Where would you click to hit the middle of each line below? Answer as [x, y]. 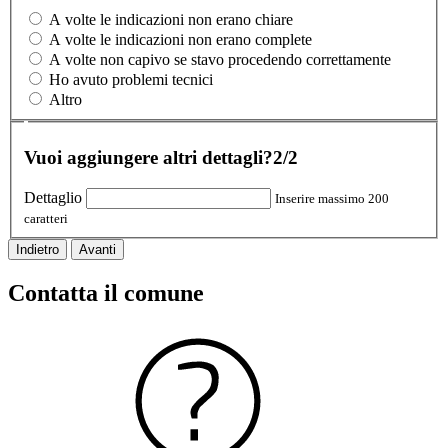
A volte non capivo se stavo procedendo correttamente [220, 59]
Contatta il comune [106, 292]
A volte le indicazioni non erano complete [180, 39]
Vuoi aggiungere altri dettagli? [148, 157]
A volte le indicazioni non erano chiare [171, 19]
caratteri [46, 218]
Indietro [37, 249]
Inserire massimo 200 [332, 198]
